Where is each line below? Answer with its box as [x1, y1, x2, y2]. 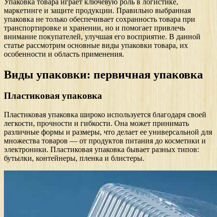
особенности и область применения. [4, 49, 124, 58]
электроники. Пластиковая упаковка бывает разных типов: [4, 145, 199, 154]
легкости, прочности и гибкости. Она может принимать [4, 119, 189, 128]
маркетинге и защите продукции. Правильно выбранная [4, 6, 191, 15]
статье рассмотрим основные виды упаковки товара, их [4, 41, 188, 49]
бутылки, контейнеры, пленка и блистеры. [4, 154, 144, 163]
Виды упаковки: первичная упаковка [4, 68, 203, 81]
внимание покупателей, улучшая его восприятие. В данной [4, 32, 201, 41]
